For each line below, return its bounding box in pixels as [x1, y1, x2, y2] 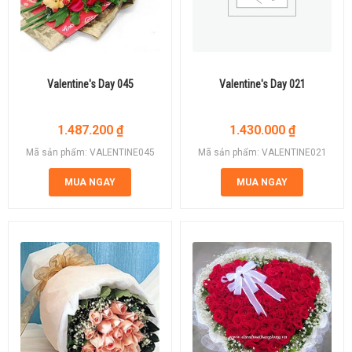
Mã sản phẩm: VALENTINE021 [197, 146, 327, 158]
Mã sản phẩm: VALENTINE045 [25, 146, 155, 158]
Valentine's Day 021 [218, 77, 306, 90]
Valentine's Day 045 [46, 77, 134, 90]
